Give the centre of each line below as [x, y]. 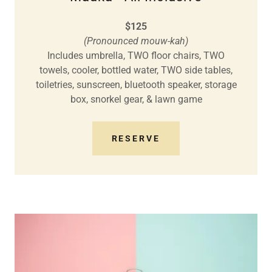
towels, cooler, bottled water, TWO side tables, [136, 70]
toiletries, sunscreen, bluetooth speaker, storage [136, 84]
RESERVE [136, 138]
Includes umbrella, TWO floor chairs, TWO [136, 55]
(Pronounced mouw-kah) [136, 41]
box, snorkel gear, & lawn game [136, 99]
